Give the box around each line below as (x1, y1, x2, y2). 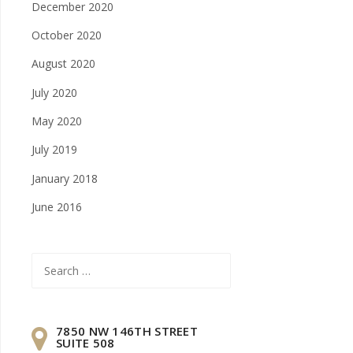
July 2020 (32, 84, 77, 100)
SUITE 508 (56, 335, 115, 351)
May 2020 (32, 113, 82, 128)
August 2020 (32, 56, 95, 72)
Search (31, 253, 65, 269)
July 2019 (32, 142, 77, 158)
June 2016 (32, 199, 82, 214)
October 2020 (32, 27, 102, 43)
